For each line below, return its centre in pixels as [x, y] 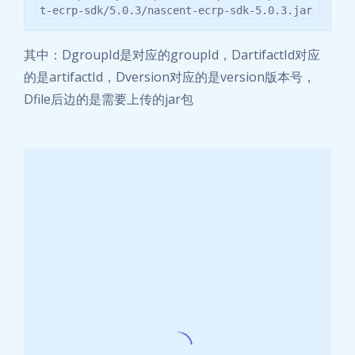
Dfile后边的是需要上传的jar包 [109, 99]
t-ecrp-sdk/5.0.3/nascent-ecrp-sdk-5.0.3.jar [176, 11]
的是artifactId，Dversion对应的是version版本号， [170, 77]
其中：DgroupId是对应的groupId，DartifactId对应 [172, 55]
